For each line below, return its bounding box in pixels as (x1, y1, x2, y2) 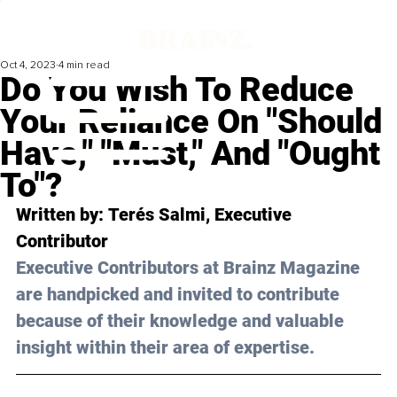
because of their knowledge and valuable (16, 310, 348, 332)
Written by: (16, 204, 108, 226)
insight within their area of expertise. (16, 337, 315, 359)
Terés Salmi (108, 204, 206, 226)
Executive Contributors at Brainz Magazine (16, 257, 364, 279)
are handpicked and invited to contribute (16, 284, 344, 306)
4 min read (58, 58, 110, 73)
